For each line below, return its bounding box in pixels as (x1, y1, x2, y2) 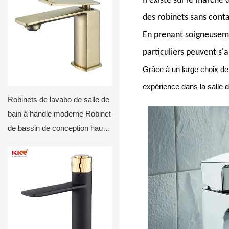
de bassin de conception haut (8, 123, 105, 132)
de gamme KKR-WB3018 (8, 138, 93, 147)
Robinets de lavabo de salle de (8, 95, 109, 104)
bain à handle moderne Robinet (8, 109, 111, 118)
